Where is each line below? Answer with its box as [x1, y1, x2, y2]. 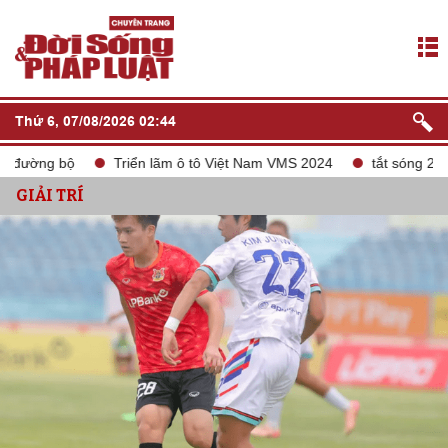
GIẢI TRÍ [16, 186, 84, 205]
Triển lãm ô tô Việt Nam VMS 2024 [79, 155, 299, 171]
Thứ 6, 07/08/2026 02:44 [15, 113, 176, 129]
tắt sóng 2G [337, 155, 412, 171]
